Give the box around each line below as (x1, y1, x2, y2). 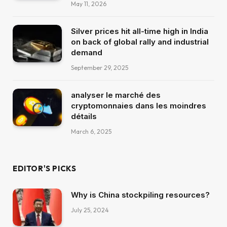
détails (71, 111, 97, 121)
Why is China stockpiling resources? (71, 190, 210, 200)
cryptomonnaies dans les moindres (71, 100, 206, 110)
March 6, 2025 (71, 127, 111, 135)
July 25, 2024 (71, 206, 109, 214)
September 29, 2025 (71, 63, 128, 71)
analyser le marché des (71, 90, 161, 100)
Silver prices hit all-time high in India (71, 26, 208, 36)
